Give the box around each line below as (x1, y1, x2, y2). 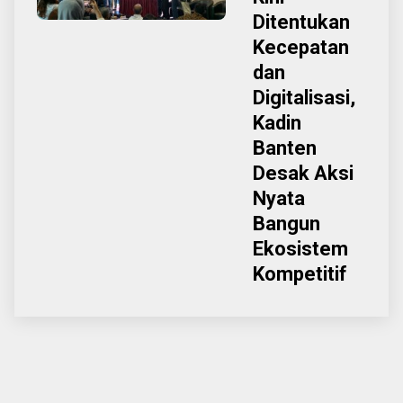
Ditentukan (253, 11, 350, 33)
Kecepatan (253, 36, 349, 58)
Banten (253, 137, 317, 159)
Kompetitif (253, 263, 347, 285)
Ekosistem (253, 237, 348, 260)
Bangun (253, 212, 320, 235)
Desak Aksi (253, 162, 354, 184)
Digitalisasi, (253, 86, 355, 109)
